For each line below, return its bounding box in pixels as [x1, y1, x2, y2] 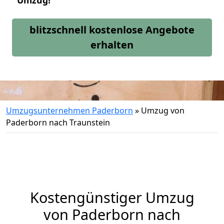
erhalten [90, 38, 133, 51]
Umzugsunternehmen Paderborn [6, 105, 133, 116]
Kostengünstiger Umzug [29, 187, 194, 207]
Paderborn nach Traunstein [6, 117, 110, 128]
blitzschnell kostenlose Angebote [29, 23, 194, 36]
